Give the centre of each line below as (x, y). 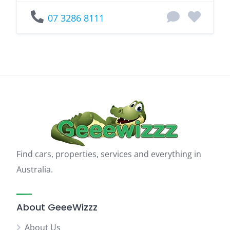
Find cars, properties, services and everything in (109, 154)
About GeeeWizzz (57, 207)
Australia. (35, 169)
